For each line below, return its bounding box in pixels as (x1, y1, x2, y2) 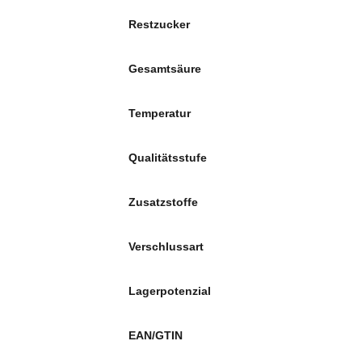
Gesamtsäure (128, 62, 202, 76)
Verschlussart (128, 240, 204, 254)
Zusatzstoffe (128, 196, 199, 209)
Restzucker (128, 18, 191, 32)
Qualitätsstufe (128, 151, 208, 165)
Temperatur (128, 107, 192, 120)
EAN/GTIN (128, 329, 183, 343)
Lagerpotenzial (128, 284, 212, 298)
